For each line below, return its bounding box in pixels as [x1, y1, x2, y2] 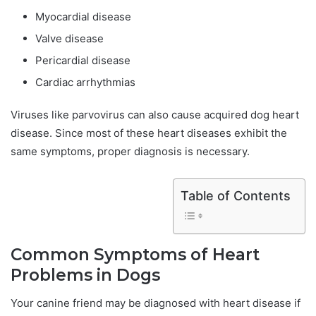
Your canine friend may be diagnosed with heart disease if [11, 296, 300, 310]
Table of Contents [181, 188, 291, 204]
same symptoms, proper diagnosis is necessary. [11, 145, 250, 159]
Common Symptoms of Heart [11, 245, 260, 265]
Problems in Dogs [11, 265, 160, 286]
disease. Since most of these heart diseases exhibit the [11, 126, 287, 140]
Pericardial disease [35, 54, 130, 68]
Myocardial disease [35, 10, 131, 24]
